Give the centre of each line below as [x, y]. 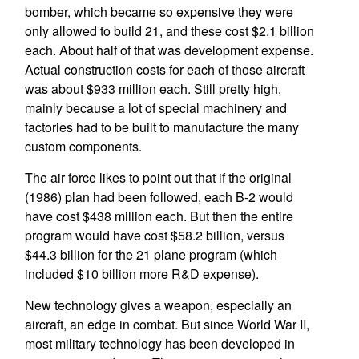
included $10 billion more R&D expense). [141, 274]
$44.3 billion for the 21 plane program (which [151, 254]
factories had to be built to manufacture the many [161, 127]
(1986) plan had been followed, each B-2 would [159, 197]
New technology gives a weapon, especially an [158, 305]
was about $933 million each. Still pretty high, [153, 89]
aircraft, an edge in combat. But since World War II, [167, 324]
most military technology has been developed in [159, 343]
